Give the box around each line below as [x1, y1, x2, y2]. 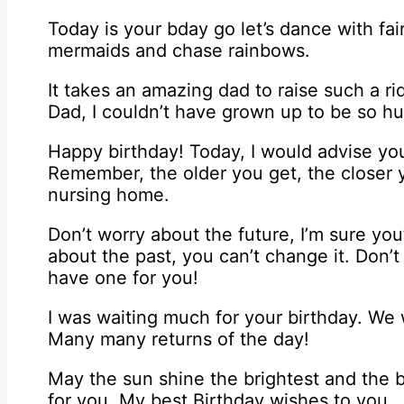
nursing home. [48, 184, 170, 207]
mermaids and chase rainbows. [48, 40, 310, 62]
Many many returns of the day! [48, 328, 309, 351]
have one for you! [48, 267, 198, 289]
